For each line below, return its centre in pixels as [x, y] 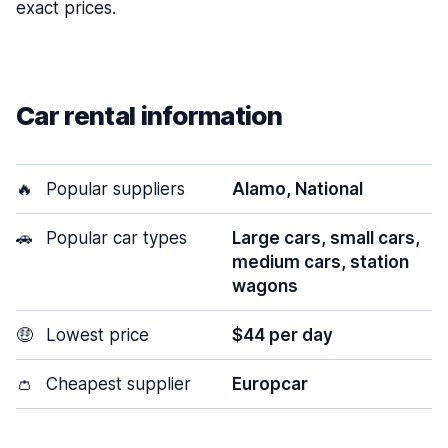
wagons [265, 286]
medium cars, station [320, 262]
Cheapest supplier [116, 384]
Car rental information [149, 115]
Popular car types [114, 238]
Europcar [270, 384]
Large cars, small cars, [326, 238]
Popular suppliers [113, 189]
